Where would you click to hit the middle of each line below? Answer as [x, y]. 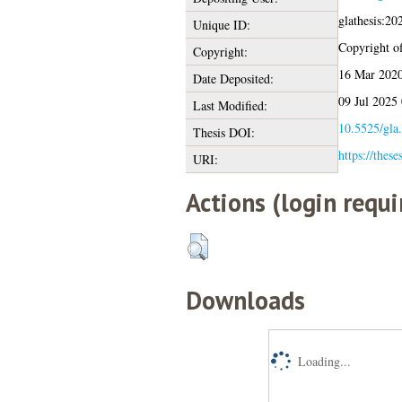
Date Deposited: [233, 78]
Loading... [324, 361]
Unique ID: [221, 24]
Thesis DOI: [223, 132]
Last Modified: [230, 105]
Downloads [245, 300]
